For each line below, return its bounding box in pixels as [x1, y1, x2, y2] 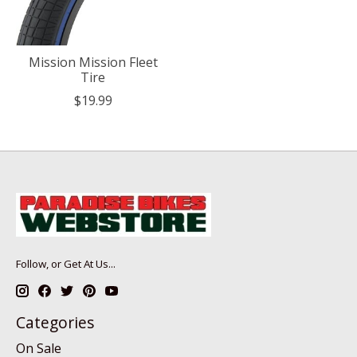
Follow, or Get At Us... [16, 257, 116, 272]
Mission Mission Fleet [28, 53, 158, 72]
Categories [16, 312, 94, 334]
